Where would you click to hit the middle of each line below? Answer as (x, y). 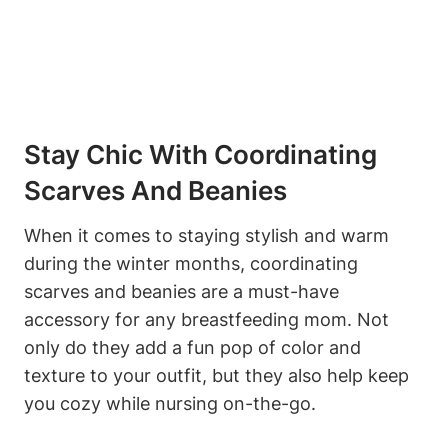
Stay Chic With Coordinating (200, 155)
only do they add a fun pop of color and (192, 348)
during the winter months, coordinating (191, 264)
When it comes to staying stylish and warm (206, 236)
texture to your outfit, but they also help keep (216, 376)
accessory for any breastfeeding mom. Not (206, 320)
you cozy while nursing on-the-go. (170, 404)
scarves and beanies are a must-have (181, 292)
